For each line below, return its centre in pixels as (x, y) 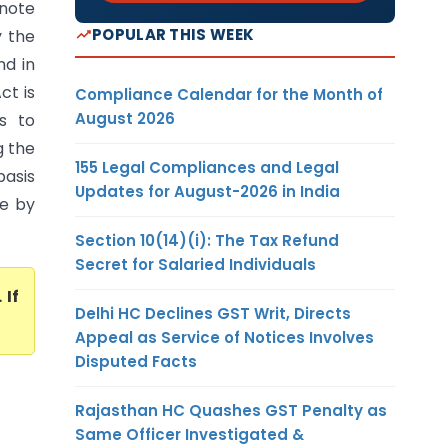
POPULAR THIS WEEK (173, 34)
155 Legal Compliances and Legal (207, 167)
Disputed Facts (136, 361)
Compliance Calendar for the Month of (229, 94)
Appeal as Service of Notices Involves (224, 337)
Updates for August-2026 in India (207, 191)
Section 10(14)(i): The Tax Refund (207, 240)
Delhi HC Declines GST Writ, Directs (213, 313)
